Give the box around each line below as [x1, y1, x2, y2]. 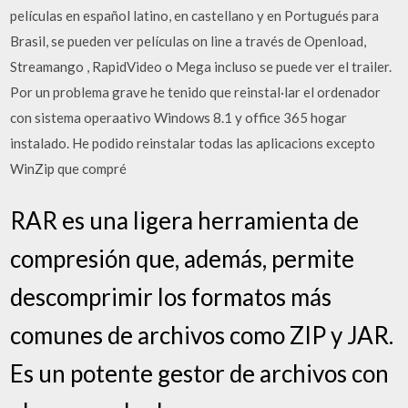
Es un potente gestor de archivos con [10, 359, 390, 388]
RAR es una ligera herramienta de [10, 206, 360, 235]
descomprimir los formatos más [10, 282, 332, 311]
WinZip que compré [10, 159, 127, 177]
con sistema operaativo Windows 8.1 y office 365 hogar [10, 108, 348, 126]
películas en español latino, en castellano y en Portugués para [10, 6, 380, 24]
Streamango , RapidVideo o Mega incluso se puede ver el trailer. [10, 57, 393, 75]
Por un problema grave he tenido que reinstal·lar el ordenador [10, 83, 382, 100]
